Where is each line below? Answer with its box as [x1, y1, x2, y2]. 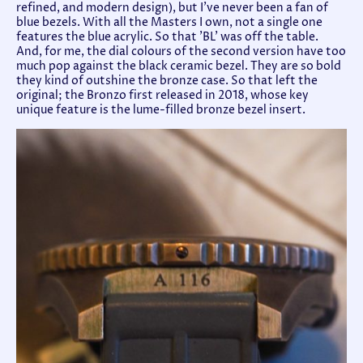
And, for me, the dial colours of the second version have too [16, 45, 346, 60]
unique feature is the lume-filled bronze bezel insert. [16, 103, 305, 118]
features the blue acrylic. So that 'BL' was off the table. [16, 30, 318, 45]
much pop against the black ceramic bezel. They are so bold [16, 59, 341, 75]
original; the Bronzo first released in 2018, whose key [16, 88, 309, 104]
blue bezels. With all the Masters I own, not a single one [16, 15, 322, 31]
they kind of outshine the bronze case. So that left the [16, 74, 318, 89]
